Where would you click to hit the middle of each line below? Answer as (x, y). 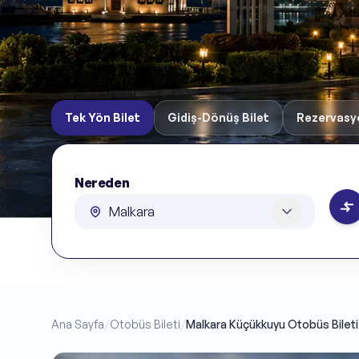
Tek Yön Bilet (103, 118)
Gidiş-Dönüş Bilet (218, 118)
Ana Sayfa (78, 324)
